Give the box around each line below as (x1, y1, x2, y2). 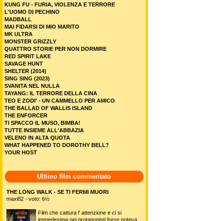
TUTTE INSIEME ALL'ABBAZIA (4, 127, 84, 133)
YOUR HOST (4, 149, 37, 155)
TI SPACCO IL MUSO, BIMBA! (4, 120, 80, 126)
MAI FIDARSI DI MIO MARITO (4, 24, 79, 30)
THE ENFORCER (4, 112, 47, 118)
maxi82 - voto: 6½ (6, 196, 49, 202)
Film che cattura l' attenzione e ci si (38, 210, 121, 216)
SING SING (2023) (4, 75, 50, 81)
